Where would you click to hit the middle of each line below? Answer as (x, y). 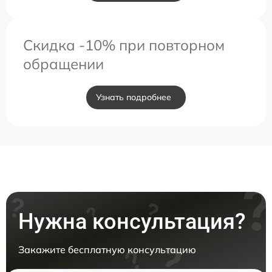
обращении (63, 64)
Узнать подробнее (134, 97)
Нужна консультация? (132, 222)
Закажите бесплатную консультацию (107, 250)
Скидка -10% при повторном (124, 45)
